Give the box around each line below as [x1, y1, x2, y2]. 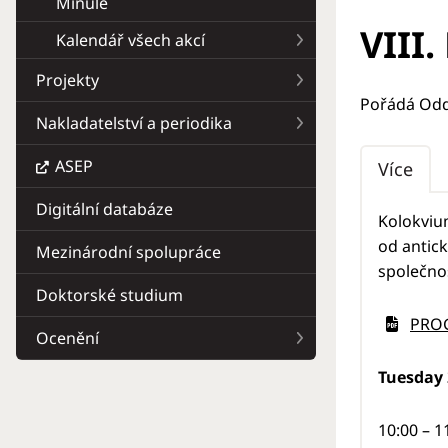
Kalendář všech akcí [56, 28, 205, 51]
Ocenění [36, 327, 99, 350]
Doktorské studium [36, 284, 183, 307]
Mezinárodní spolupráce [36, 241, 221, 264]
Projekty [36, 69, 99, 92]
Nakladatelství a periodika [36, 112, 232, 135]
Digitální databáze [36, 198, 173, 221]
